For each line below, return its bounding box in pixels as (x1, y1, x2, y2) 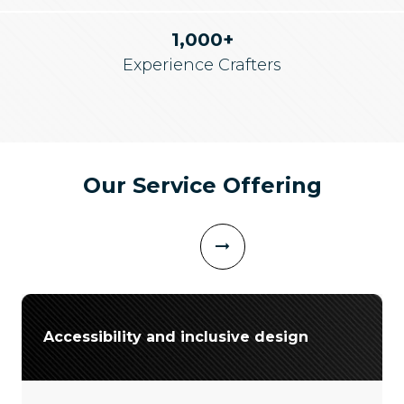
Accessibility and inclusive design (43, 327, 308, 345)
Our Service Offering (82, 171, 322, 198)
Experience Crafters (123, 54, 281, 75)
